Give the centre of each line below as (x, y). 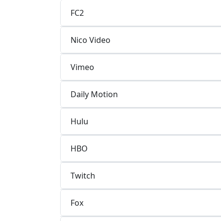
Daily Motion (94, 94)
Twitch (83, 175)
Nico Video (91, 40)
